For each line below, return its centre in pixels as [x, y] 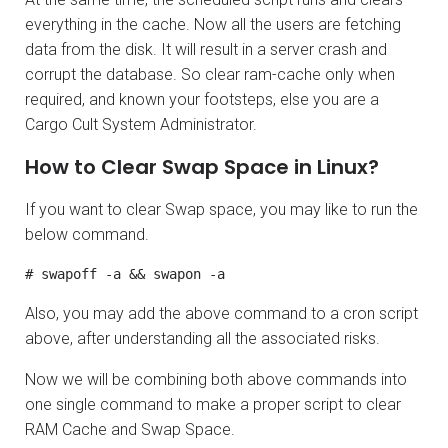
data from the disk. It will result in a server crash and [206, 49]
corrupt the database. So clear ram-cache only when [210, 74]
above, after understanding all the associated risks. [202, 338]
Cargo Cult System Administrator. [141, 124]
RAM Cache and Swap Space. [130, 429]
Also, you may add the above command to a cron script [221, 313]
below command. [87, 234]
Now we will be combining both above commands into [216, 379]
